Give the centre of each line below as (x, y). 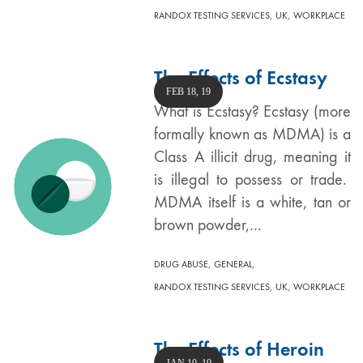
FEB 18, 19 (188, 92)
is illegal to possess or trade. (252, 179)
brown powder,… (208, 225)
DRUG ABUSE (181, 264)
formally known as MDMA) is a (252, 134)
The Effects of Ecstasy (241, 77)
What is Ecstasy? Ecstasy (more (252, 111)
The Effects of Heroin (239, 349)
